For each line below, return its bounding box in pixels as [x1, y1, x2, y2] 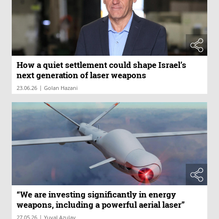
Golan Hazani [44, 84, 78, 92]
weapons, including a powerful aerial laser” [17, 198, 185, 210]
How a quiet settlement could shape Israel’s [17, 59, 186, 71]
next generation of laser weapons [17, 69, 146, 81]
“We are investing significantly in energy [17, 188, 176, 200]
